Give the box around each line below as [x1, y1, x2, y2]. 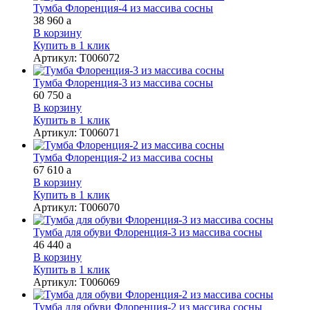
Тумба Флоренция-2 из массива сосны [33, 151, 213, 163]
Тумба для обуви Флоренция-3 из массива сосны [33, 226, 262, 238]
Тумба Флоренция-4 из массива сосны [33, 1, 213, 14]
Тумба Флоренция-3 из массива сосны [33, 76, 213, 89]
